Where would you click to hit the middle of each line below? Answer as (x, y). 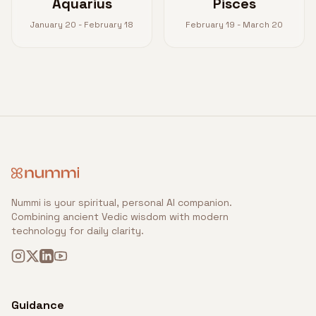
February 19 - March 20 (234, 25)
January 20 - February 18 (82, 25)
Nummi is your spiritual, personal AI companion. (122, 202)
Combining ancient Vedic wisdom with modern (120, 217)
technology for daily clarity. (78, 231)
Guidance (38, 305)
